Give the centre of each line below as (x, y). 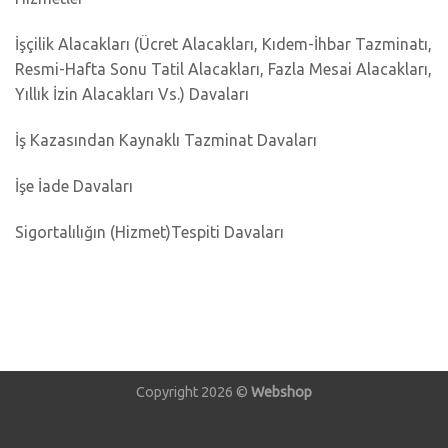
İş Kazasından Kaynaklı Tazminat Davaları (166, 139)
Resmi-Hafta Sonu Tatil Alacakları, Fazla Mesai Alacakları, (223, 69)
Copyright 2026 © (193, 392)
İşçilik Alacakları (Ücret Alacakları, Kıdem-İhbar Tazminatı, (223, 44)
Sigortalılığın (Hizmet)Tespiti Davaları (149, 231)
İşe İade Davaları (74, 185)
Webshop (281, 392)
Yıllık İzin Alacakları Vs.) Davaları (132, 94)
